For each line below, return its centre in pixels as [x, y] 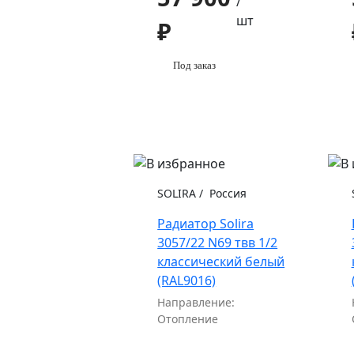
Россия [227, 194]
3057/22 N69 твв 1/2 [218, 243]
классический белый [221, 262]
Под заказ [195, 65]
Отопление [188, 319]
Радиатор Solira [206, 224]
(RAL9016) [187, 281]
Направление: [196, 303]
